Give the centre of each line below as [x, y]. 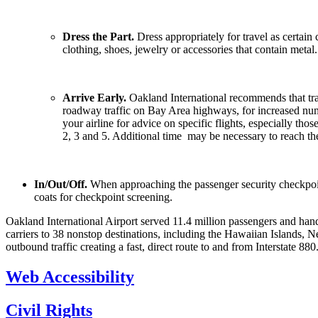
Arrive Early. [94, 98]
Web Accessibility [70, 276]
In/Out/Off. [61, 184]
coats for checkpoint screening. [103, 197]
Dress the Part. [98, 37]
